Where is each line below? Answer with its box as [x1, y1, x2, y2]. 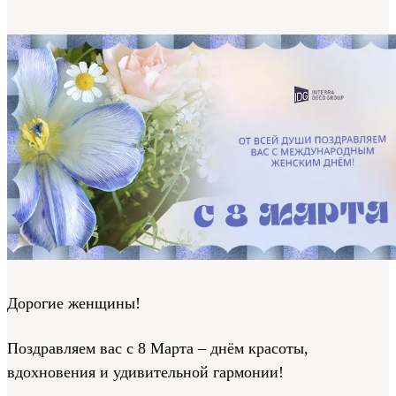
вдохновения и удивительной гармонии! [7, 362, 284, 381]
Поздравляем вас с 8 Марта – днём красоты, [7, 339, 308, 357]
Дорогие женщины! [7, 293, 141, 312]
